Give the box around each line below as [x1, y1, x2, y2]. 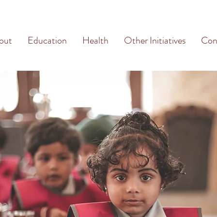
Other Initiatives [124, 33, 186, 47]
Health [82, 33, 108, 47]
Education [28, 33, 67, 47]
